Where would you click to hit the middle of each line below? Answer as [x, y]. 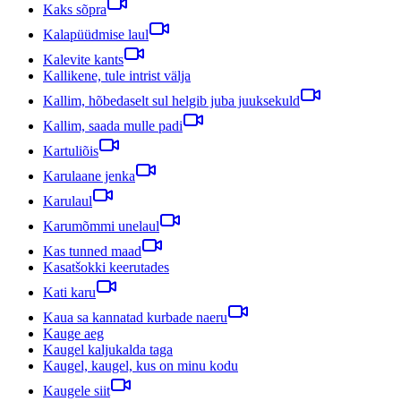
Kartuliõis [71, 150]
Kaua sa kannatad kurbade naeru [135, 317]
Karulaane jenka [89, 175]
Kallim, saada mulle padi [113, 125]
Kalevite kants [83, 59]
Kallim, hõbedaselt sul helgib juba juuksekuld [171, 100]
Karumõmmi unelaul [101, 226]
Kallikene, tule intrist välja [117, 75]
